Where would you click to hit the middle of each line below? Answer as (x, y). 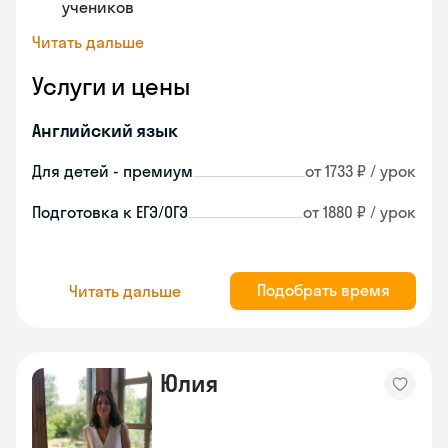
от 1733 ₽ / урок (360, 171)
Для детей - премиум (112, 171)
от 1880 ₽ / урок (359, 212)
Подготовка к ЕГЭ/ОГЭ (110, 212)
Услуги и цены (111, 86)
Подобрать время (323, 290)
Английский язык (105, 130)
